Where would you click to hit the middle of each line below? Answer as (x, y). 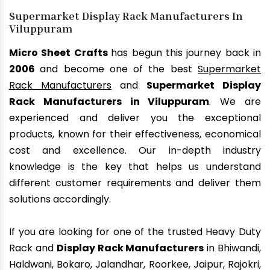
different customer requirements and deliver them (135, 183)
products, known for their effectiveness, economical (135, 134)
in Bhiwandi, (233, 248)
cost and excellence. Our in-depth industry (135, 151)
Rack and (33, 248)
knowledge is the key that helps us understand (135, 167)
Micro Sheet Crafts (60, 53)
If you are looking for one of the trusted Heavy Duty (135, 232)
